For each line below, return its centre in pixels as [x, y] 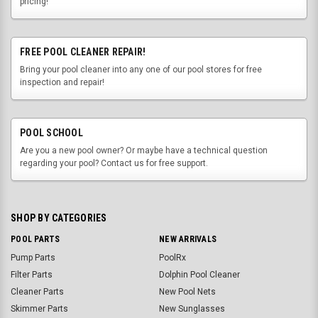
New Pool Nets [187, 292]
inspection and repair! [62, 83]
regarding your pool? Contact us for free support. [114, 164]
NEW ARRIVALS [188, 240]
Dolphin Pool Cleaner [199, 275]
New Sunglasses [192, 309]
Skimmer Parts [39, 309]
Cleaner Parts [37, 292]
